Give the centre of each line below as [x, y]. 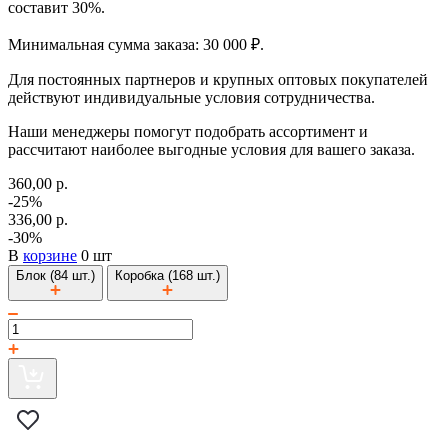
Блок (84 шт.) [55, 275]
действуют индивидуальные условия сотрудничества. [191, 97]
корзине [50, 255]
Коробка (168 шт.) [167, 275]
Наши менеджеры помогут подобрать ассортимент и [188, 131]
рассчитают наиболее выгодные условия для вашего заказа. [211, 149]
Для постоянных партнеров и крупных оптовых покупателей [218, 79]
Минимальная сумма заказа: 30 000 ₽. [136, 44]
